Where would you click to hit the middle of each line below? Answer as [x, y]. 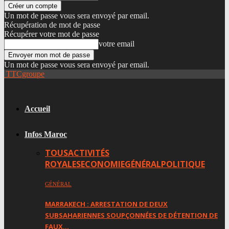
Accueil [37, 109]
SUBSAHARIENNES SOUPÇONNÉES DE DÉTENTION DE [131, 215]
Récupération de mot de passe [52, 25]
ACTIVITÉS [89, 153]
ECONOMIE [103, 164]
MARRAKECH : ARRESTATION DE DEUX [106, 204]
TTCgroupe [25, 74]
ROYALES [63, 164]
